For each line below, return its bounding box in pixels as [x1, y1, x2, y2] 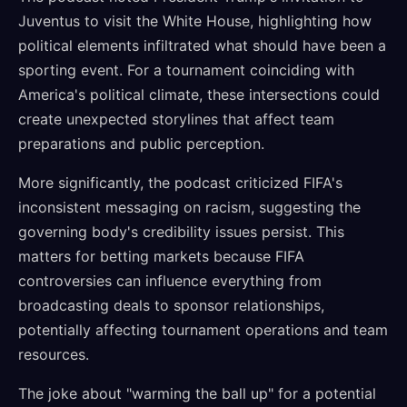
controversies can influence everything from [18, 272, 322, 290]
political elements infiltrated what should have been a [18, 36, 386, 55]
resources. [18, 345, 89, 363]
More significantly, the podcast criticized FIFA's [18, 174, 342, 192]
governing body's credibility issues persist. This [18, 223, 344, 241]
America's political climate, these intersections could [18, 85, 380, 104]
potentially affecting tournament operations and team [18, 321, 388, 339]
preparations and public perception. [18, 134, 264, 153]
